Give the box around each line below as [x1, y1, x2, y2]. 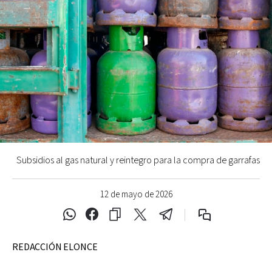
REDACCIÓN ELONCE [12, 240, 98, 254]
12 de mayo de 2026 [100, 188, 172, 200]
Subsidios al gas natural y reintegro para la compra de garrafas [16, 154, 260, 167]
